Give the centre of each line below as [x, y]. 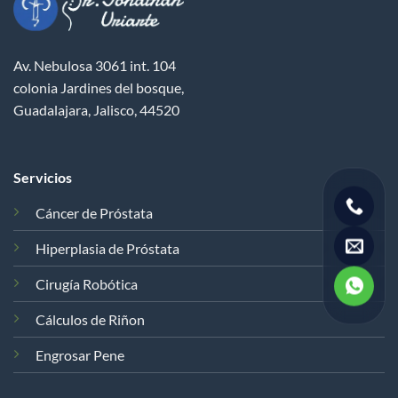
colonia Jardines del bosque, [99, 87]
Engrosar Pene [80, 354]
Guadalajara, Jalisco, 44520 [96, 109]
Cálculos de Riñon [90, 319]
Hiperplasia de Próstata [107, 248]
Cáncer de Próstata [94, 212]
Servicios [42, 177]
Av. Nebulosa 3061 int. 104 [95, 65]
